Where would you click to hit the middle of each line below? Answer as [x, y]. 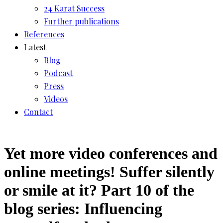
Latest [35, 47]
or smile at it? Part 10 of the [99, 190]
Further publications [81, 21]
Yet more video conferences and [111, 154]
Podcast [58, 73]
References [44, 34]
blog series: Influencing [83, 209]
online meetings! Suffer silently [109, 172]
